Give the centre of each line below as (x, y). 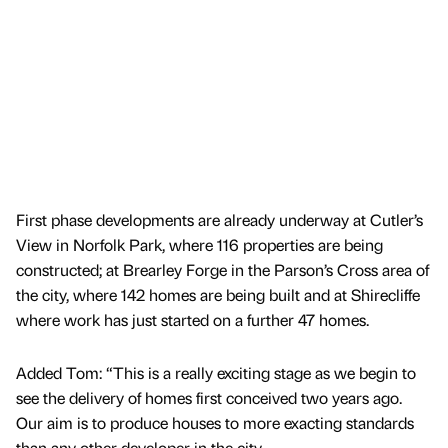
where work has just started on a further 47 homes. (192, 320)
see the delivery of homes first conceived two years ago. (209, 398)
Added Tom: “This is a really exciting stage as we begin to (216, 373)
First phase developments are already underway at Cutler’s (219, 220)
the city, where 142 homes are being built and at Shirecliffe (218, 295)
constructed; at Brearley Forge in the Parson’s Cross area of (222, 270)
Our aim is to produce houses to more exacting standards (215, 423)
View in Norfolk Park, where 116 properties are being (199, 245)
